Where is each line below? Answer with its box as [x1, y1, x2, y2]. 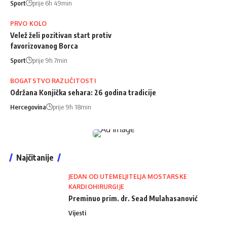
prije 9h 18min [53, 102, 91, 111]
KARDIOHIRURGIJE [68, 182, 124, 191]
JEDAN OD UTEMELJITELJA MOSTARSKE [68, 172, 187, 180]
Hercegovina [10, 102, 46, 111]
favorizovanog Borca [10, 41, 78, 50]
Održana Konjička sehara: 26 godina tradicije [10, 88, 156, 97]
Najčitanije [16, 152, 54, 163]
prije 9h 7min [32, 56, 67, 64]
